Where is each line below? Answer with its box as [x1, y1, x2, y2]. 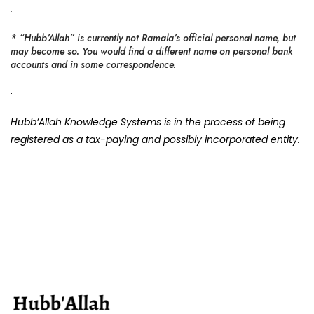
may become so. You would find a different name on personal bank [11, 43, 293, 58]
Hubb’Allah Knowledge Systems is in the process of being [11, 114, 285, 129]
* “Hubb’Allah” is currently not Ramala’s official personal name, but [11, 30, 296, 45]
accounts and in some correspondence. [11, 57, 176, 71]
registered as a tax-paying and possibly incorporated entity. [11, 132, 303, 146]
